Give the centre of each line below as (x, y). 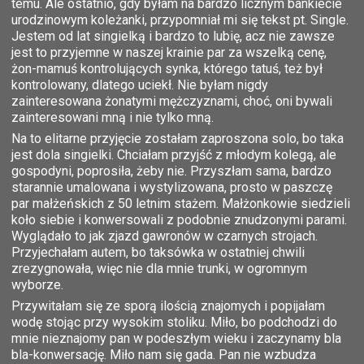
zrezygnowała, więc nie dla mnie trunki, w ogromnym (159, 268)
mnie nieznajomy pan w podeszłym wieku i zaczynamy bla (176, 338)
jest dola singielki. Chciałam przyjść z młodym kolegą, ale (174, 154)
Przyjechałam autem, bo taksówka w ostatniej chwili (158, 252)
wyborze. (37, 284)
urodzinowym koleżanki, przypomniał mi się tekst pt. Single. (180, 19)
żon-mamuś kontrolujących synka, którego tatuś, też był (167, 68)
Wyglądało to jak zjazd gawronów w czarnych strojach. (165, 236)
